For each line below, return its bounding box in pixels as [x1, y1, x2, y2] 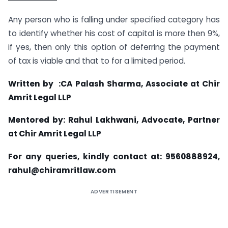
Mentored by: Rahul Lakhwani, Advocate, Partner [8, 115, 220, 126]
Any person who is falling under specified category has [8, 14, 220, 25]
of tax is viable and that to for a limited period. [8, 55, 185, 66]
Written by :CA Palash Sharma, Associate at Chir [8, 78, 220, 89]
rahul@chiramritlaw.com [8, 165, 116, 176]
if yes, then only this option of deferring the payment [8, 41, 220, 52]
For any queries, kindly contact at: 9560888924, [8, 151, 220, 162]
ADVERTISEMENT [90, 188, 138, 196]
